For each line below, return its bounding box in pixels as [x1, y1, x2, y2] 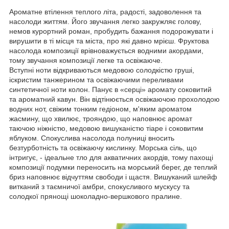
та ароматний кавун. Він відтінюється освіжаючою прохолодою [9, 95, 220, 103]
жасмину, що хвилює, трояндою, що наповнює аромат [9, 114, 192, 123]
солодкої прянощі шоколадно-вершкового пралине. [9, 192, 182, 200]
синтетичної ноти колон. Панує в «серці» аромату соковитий [9, 85, 212, 94]
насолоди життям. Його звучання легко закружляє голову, [9, 17, 201, 26]
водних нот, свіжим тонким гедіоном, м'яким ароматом [9, 104, 192, 113]
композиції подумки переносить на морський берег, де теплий [9, 163, 217, 171]
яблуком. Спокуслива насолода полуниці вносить [9, 133, 174, 142]
